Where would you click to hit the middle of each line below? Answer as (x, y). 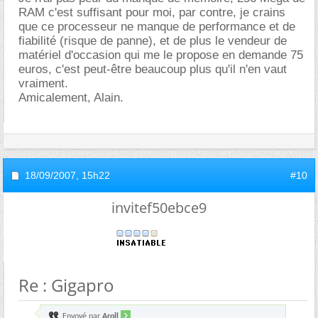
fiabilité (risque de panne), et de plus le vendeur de (153, 40)
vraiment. (43, 83)
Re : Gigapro (66, 285)
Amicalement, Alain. (71, 97)
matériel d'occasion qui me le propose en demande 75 (161, 55)
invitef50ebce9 (159, 207)
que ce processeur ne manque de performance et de (157, 26)
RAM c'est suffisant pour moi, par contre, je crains (152, 12)
